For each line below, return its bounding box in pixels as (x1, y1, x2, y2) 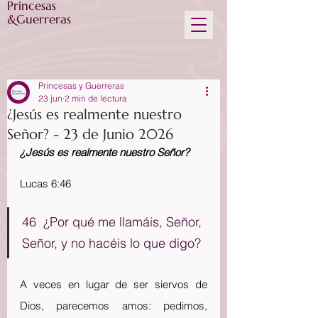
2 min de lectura (65, 93, 127, 104)
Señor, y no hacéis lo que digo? (22, 235, 201, 251)
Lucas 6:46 (20, 177, 71, 190)
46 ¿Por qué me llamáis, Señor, (22, 214, 205, 230)
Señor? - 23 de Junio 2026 (7, 126, 173, 143)
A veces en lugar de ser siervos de (20, 278, 207, 291)
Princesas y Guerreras (38, 80, 124, 91)
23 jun (38, 93, 62, 104)
